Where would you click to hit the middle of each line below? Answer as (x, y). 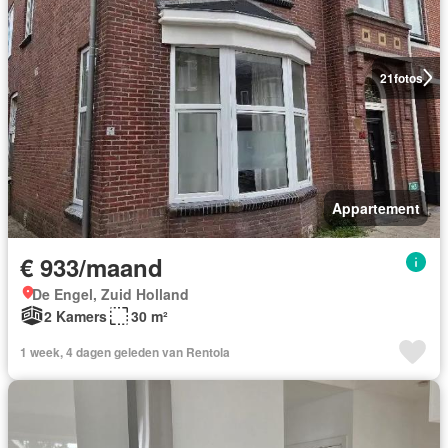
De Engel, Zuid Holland (110, 293)
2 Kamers (75, 315)
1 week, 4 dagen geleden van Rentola (125, 351)
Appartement (376, 207)
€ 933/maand (91, 266)
